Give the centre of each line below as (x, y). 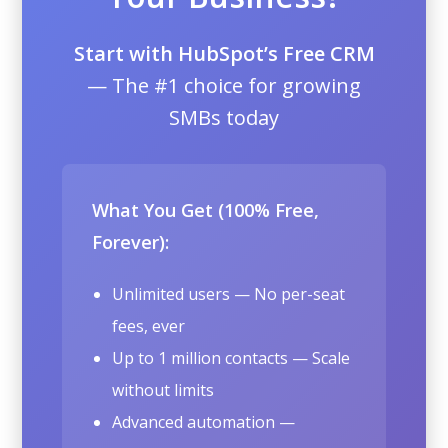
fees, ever (149, 325)
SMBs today (224, 117)
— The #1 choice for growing (224, 85)
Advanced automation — (204, 421)
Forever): (131, 241)
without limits (163, 389)
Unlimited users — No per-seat (229, 293)
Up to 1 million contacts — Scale (231, 357)
